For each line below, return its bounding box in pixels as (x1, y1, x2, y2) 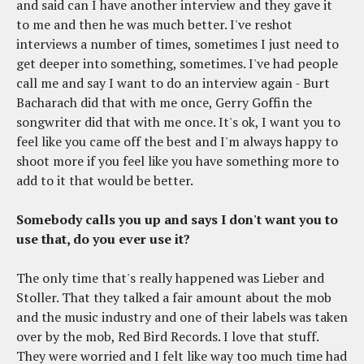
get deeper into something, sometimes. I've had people (16, 54, 338, 73)
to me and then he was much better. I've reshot (16, 15, 292, 34)
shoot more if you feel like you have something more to (16, 152, 339, 171)
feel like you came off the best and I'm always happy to (16, 132, 338, 151)
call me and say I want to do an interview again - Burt (16, 74, 330, 93)
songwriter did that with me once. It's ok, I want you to (16, 113, 340, 132)
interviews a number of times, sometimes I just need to (16, 35, 339, 54)
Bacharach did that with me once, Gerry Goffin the (16, 93, 312, 112)
